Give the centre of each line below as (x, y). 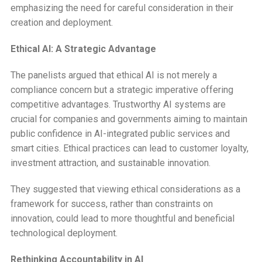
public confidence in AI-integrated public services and (120, 133)
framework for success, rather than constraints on (111, 204)
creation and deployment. (61, 22)
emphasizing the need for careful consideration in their (122, 8)
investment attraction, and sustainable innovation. (110, 163)
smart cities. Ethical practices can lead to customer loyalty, (129, 148)
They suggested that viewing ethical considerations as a (125, 189)
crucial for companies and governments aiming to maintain (129, 119)
